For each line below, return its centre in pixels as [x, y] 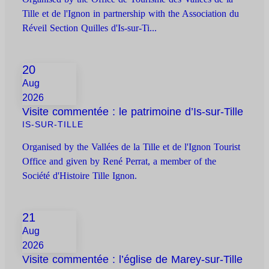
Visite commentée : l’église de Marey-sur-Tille [133, 260]
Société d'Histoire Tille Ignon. [80, 176]
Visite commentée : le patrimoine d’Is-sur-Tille [133, 112]
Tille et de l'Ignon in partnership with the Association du [131, 14]
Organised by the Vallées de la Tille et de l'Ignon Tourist [131, 147]
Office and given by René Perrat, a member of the [119, 162]
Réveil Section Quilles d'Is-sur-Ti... [90, 28]
